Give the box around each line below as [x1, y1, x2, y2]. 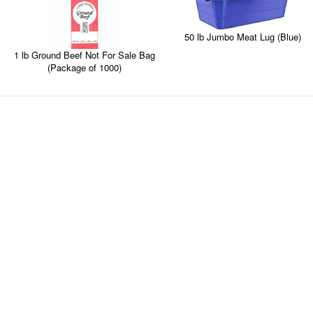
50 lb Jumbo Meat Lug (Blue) [184, 30, 301, 44]
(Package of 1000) [47, 60, 122, 74]
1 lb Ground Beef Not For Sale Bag [13, 48, 155, 61]
